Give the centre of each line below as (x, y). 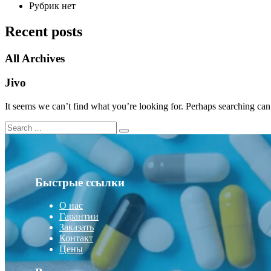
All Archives (35, 58)
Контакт (76, 238)
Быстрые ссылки (80, 182)
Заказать (77, 227)
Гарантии (79, 217)
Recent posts (44, 31)
